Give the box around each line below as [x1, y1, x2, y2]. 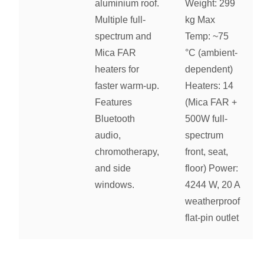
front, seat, [185, 147, 229, 157]
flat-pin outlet [185, 213, 239, 223]
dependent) [185, 64, 233, 75]
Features [95, 97, 133, 108]
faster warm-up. [95, 81, 160, 91]
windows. [95, 180, 135, 190]
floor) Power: [185, 163, 239, 174]
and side [95, 163, 131, 174]
